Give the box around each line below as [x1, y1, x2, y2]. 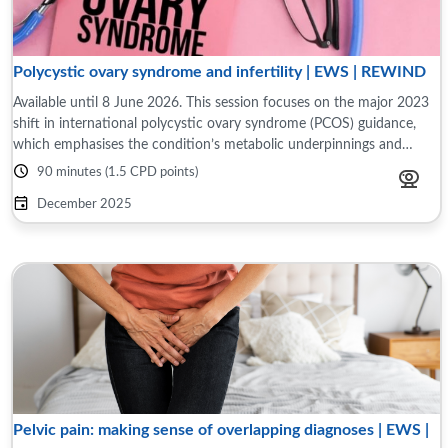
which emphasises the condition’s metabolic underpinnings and [13, 137, 402, 152]
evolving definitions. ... [13, 158, 148, 173]
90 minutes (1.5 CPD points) [37, 166, 198, 179]
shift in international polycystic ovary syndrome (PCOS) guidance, [13, 116, 416, 131]
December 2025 [37, 198, 132, 211]
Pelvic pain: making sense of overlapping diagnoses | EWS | [13, 422, 429, 438]
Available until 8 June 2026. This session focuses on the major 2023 [13, 95, 186, 110]
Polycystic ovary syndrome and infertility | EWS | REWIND [13, 64, 426, 80]
